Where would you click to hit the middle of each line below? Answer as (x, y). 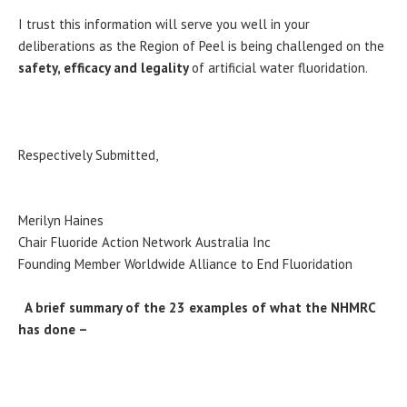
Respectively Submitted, (88, 155)
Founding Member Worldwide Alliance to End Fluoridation (185, 264)
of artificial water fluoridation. (280, 68)
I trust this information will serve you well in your (164, 25)
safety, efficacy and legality (105, 68)
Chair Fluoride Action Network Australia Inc (144, 243)
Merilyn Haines (61, 221)
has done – (53, 330)
